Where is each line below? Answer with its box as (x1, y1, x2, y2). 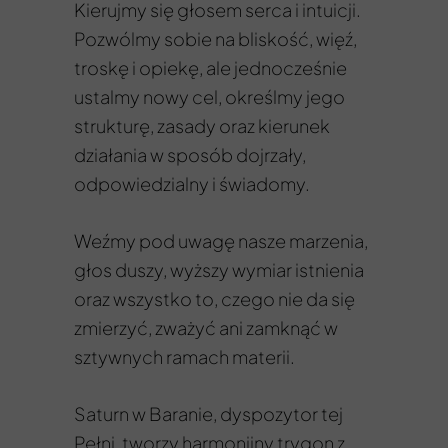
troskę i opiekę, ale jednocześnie (74, 56, 347, 79)
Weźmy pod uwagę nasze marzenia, (74, 229, 368, 252)
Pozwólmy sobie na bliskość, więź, (74, 27, 357, 50)
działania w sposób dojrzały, (74, 143, 306, 166)
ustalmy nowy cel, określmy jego (74, 85, 345, 108)
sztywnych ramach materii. (74, 345, 295, 368)
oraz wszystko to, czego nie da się (74, 287, 355, 310)
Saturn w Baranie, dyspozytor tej (74, 402, 343, 425)
